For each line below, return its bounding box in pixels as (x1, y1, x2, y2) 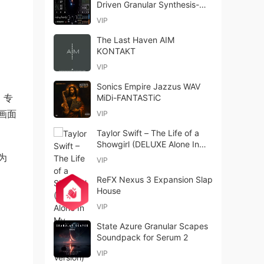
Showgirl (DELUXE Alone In (97, 139, 199, 149)
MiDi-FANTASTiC (97, 93, 161, 103)
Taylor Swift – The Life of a (97, 128, 199, 138)
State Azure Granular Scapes (97, 221, 208, 231)
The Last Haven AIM (97, 35, 174, 45)
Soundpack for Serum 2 (97, 232, 188, 242)
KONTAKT (97, 46, 136, 56)
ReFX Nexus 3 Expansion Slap (97, 174, 213, 184)
